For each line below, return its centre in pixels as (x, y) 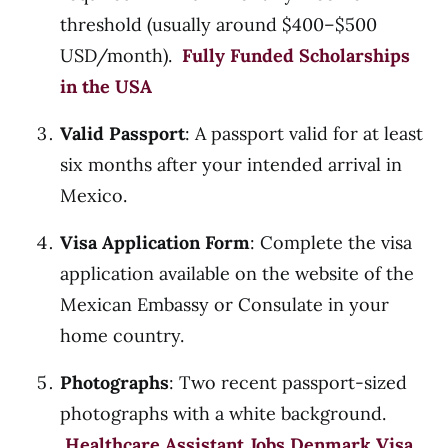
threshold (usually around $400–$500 (218, 24)
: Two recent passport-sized (288, 382)
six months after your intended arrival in (231, 164)
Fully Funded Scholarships (296, 55)
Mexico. (93, 195)
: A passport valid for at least (304, 133)
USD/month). (121, 55)
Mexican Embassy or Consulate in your (224, 304)
